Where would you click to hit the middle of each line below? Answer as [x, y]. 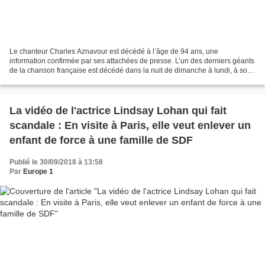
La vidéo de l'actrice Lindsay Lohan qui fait [118, 111]
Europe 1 [38, 172]
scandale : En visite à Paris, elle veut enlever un [130, 126]
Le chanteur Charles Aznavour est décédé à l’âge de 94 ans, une [114, 52]
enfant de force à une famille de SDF [101, 140]
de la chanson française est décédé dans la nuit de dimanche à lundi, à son [130, 71]
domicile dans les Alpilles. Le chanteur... [74, 80]
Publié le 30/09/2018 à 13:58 [56, 162]
